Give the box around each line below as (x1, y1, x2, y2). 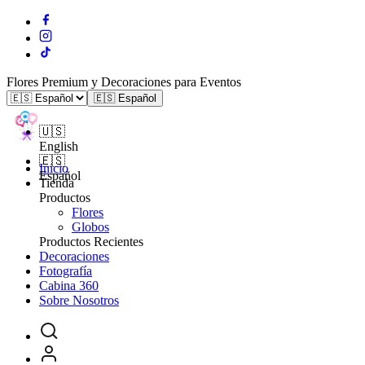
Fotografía (39, 264, 92, 278)
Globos (72, 220, 109, 234)
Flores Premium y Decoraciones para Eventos (7, 75, 241, 89)
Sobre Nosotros (39, 293, 119, 307)
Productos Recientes (39, 235, 143, 248)
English (39, 139, 78, 153)
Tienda (39, 176, 74, 190)
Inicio (39, 161, 68, 175)
